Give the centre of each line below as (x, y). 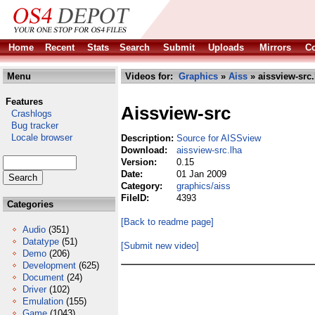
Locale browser (38, 137)
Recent (60, 47)
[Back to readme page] (167, 222)
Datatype (41, 242)
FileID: (136, 198)
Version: (140, 162)
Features (24, 102)
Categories (29, 204)
